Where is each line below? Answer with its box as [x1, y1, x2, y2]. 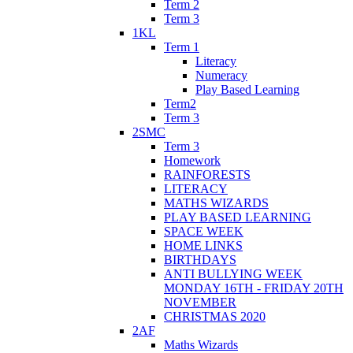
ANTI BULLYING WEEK [164, 266, 303, 281]
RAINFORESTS [164, 167, 251, 181]
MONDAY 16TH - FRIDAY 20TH [164, 281, 344, 295]
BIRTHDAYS [164, 252, 236, 266]
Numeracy [195, 68, 247, 82]
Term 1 [164, 39, 199, 54]
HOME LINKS [164, 238, 243, 252]
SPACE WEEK [164, 224, 243, 238]
